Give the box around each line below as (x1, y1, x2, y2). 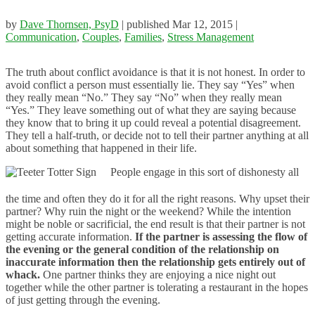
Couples (82, 31, 119, 44)
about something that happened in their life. (6, 142, 197, 155)
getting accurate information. (6, 231, 135, 243)
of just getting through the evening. (6, 294, 160, 307)
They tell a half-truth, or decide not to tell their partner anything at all (6, 129, 309, 142)
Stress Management (167, 31, 254, 44)
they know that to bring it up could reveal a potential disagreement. (6, 117, 301, 129)
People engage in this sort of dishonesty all (110, 166, 299, 179)
